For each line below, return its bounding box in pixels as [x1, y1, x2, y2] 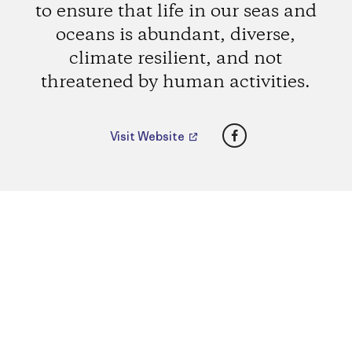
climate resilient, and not [69, 46, 283, 71]
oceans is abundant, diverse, [56, 23, 296, 47]
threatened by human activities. [41, 70, 311, 94]
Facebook [233, 121, 296, 141]
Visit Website [110, 129, 188, 145]
